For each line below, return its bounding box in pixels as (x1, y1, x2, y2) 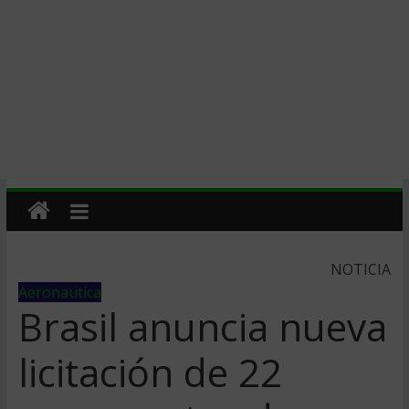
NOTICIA (330, 259, 392, 279)
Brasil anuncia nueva (17, 300, 387, 352)
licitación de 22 (17, 346, 282, 398)
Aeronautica (17, 282, 101, 302)
